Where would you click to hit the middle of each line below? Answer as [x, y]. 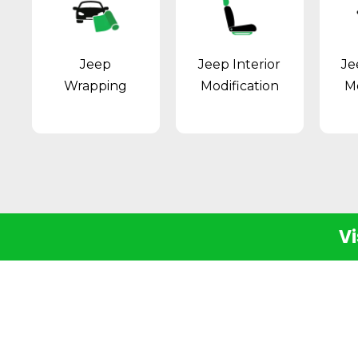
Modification [239, 86]
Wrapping [96, 86]
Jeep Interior [240, 65]
